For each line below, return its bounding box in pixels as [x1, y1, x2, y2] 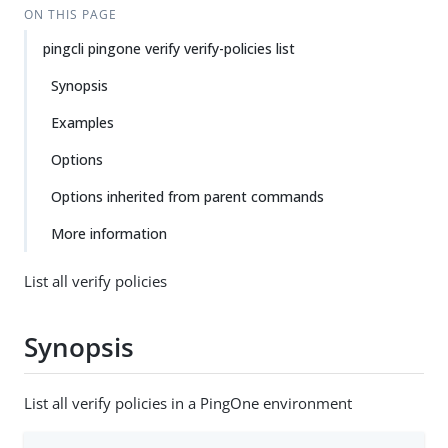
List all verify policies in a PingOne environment [24, 392, 352, 413]
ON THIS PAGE [23, 6, 117, 23]
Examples [51, 113, 114, 132]
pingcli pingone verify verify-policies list [43, 39, 295, 58]
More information [51, 224, 167, 243]
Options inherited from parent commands [51, 187, 324, 206]
